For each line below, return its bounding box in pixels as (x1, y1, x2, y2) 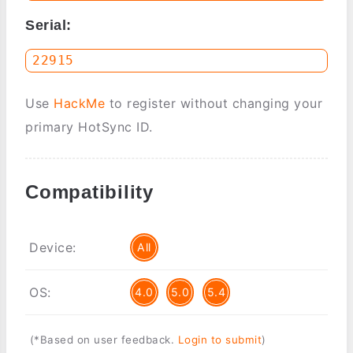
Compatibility (25, 181, 154, 203)
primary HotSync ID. (25, 119, 153, 136)
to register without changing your (105, 95, 322, 112)
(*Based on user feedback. (29, 333, 178, 347)
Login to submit (177, 333, 262, 347)
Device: (29, 240, 76, 256)
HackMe (54, 95, 105, 112)
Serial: (25, 17, 72, 33)
